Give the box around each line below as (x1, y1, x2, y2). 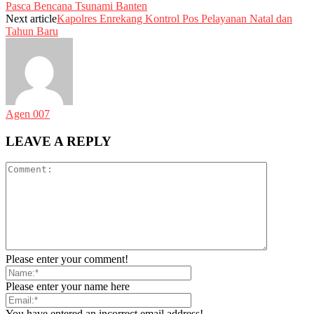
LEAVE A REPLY (6, 133, 111, 149)
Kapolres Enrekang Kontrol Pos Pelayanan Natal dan (57, 12, 292, 25)
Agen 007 (6, 107, 50, 120)
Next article (6, 12, 57, 25)
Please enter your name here (6, 280, 130, 293)
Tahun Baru (6, 25, 58, 37)
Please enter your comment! (6, 253, 128, 266)
